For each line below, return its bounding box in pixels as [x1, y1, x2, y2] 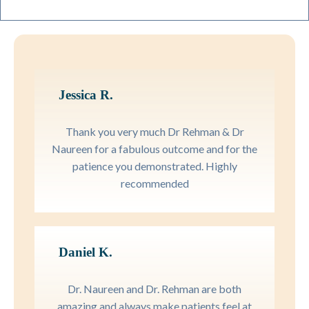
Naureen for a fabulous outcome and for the [52, 142, 257, 156]
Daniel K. [59, 245, 112, 260]
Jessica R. [59, 88, 113, 103]
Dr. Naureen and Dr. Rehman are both [68, 282, 241, 296]
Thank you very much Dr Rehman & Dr [65, 125, 244, 139]
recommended [120, 177, 189, 190]
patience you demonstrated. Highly [72, 159, 237, 173]
